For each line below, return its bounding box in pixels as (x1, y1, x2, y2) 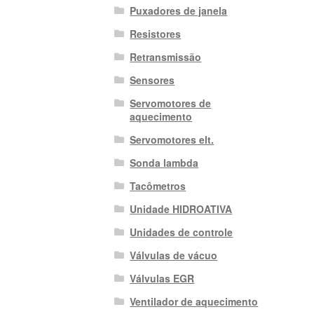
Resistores (130, 26, 182, 41)
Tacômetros (130, 178, 186, 193)
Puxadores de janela (130, 3, 228, 18)
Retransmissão (130, 49, 202, 64)
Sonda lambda (130, 155, 199, 170)
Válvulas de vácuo (130, 247, 218, 262)
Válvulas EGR (130, 271, 195, 285)
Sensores (130, 72, 175, 87)
